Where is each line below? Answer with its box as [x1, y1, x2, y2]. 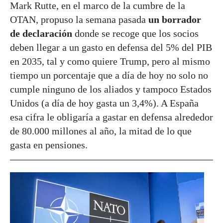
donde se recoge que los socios [72, 28, 199, 39]
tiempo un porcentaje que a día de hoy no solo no [10, 70, 208, 81]
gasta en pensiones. [10, 139, 88, 150]
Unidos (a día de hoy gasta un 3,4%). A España [10, 98, 199, 109]
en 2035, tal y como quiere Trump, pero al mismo [10, 56, 210, 67]
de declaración [10, 28, 72, 39]
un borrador [146, 14, 201, 25]
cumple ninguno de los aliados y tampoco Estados [10, 84, 212, 95]
